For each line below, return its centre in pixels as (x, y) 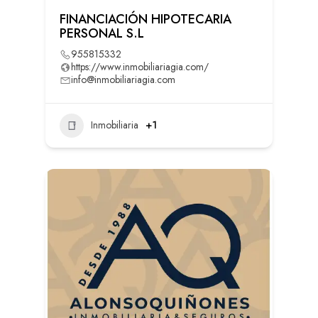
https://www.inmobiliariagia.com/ (139, 66)
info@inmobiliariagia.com (123, 79)
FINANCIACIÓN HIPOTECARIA (145, 19)
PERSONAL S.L (102, 33)
